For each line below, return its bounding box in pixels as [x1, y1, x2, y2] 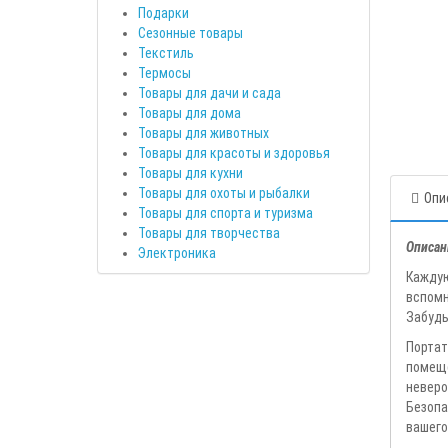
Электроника [138, 244, 216, 261]
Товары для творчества [138, 224, 280, 241]
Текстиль [138, 44, 194, 61]
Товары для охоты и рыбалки [138, 184, 310, 201]
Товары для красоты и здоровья [138, 144, 330, 161]
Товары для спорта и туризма [138, 204, 313, 221]
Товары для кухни [138, 164, 243, 181]
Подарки [138, 4, 189, 21]
